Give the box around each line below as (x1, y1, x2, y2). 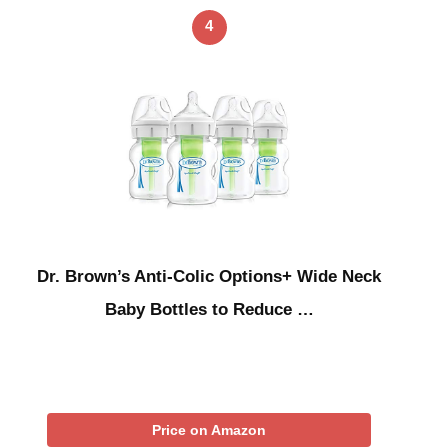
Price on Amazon (152, 422, 266, 439)
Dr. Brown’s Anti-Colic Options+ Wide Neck (37, 267, 381, 287)
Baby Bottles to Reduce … (104, 300, 314, 320)
